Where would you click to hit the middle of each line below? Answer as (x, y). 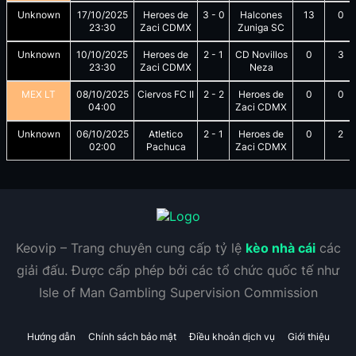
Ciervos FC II (166, 94)
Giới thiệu (308, 337)
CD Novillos (261, 54)
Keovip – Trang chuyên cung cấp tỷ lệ (130, 248)
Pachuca (166, 147)
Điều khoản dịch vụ (232, 337)
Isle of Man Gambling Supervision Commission (178, 292)
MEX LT (39, 94)
